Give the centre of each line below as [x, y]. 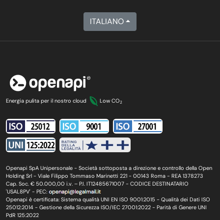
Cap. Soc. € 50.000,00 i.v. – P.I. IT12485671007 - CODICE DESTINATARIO [97, 184]
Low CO [110, 100]
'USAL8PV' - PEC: [27, 192]
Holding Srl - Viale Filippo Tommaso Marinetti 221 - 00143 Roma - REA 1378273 [105, 176]
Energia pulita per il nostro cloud [47, 100]
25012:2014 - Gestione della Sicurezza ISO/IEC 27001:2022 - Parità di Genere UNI [106, 207]
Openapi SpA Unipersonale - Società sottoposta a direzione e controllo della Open [109, 168]
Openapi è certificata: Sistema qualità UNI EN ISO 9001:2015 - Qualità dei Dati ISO [108, 200]
